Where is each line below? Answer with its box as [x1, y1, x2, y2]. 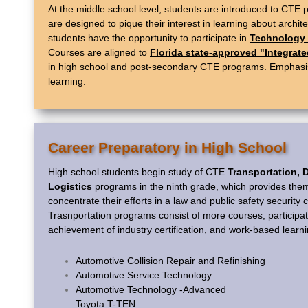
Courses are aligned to [48, 47, 150, 58]
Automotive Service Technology [76, 269, 212, 281]
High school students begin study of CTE [48, 166, 228, 178]
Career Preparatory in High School [48, 140, 287, 156]
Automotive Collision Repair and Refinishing [76, 255, 265, 267]
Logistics [48, 181, 92, 192]
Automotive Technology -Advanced [76, 284, 226, 296]
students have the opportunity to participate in [48, 32, 250, 44]
